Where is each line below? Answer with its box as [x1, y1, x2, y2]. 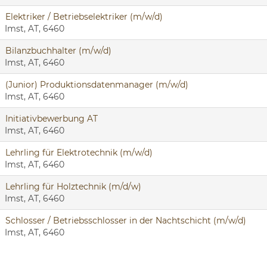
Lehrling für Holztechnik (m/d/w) [5, 181, 141, 192]
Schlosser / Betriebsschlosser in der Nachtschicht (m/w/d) [5, 215, 246, 226]
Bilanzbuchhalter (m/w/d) [5, 45, 111, 56]
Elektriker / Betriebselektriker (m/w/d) [5, 11, 163, 22]
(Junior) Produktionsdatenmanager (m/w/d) [5, 79, 188, 90]
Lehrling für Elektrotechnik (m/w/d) [5, 147, 153, 158]
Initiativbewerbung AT [5, 113, 98, 124]
